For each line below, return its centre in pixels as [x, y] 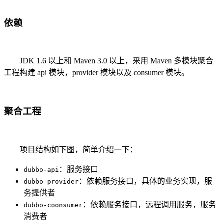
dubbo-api [41, 169]
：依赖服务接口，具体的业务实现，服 [145, 181]
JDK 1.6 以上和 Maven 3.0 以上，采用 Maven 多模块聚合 [109, 61]
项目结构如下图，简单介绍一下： [71, 149]
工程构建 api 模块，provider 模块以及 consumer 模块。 [96, 73]
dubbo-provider [51, 181]
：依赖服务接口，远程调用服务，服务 [149, 204]
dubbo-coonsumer [53, 205]
